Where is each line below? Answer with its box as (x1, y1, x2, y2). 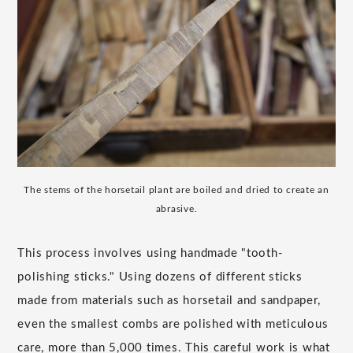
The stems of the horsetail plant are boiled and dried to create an (24, 185, 329, 195)
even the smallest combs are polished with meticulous (17, 318, 329, 331)
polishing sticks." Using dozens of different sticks (17, 271, 303, 284)
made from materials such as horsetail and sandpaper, (17, 295, 321, 307)
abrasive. (155, 204, 198, 214)
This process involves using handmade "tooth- (17, 247, 284, 260)
